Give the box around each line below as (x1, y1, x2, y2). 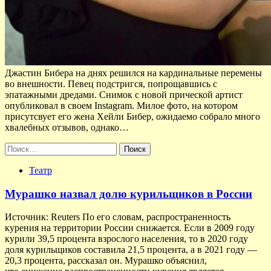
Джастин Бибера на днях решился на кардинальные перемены (5, 67, 262, 78)
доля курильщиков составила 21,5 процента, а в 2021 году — (5, 244, 257, 255)
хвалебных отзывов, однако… (5, 122, 129, 132)
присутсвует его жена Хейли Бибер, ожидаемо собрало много (5, 111, 260, 122)
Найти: (4, 142, 33, 152)
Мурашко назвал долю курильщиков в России (5, 187, 252, 200)
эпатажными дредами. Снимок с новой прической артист (5, 89, 243, 100)
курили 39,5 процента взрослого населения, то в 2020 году (5, 233, 248, 244)
